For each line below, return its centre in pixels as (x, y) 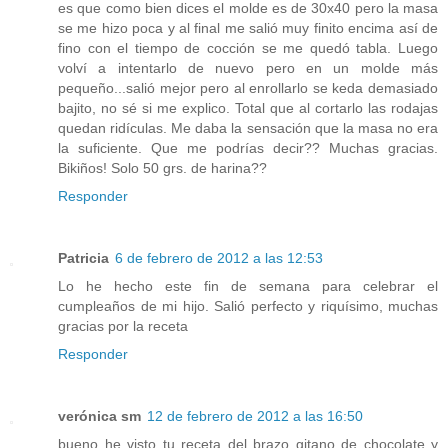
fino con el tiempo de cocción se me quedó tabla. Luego (248, 48)
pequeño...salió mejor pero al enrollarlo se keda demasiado (248, 88)
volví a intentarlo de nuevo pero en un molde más (248, 68)
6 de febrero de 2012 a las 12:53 (219, 258)
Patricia (83, 258)
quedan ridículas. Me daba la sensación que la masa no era (248, 128)
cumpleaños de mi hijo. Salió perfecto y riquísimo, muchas (248, 306)
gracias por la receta (123, 326)
